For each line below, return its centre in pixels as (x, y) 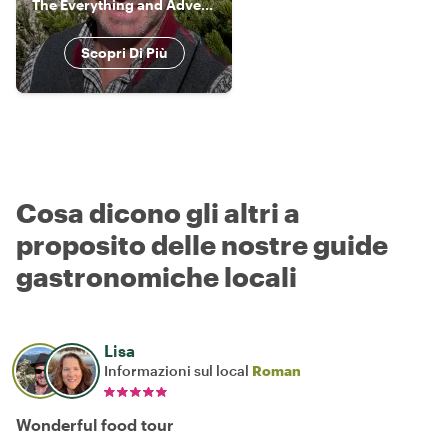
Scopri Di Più (124, 52)
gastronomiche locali (156, 276)
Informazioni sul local (178, 370)
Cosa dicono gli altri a (158, 212)
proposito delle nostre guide (202, 244)
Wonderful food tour (95, 424)
